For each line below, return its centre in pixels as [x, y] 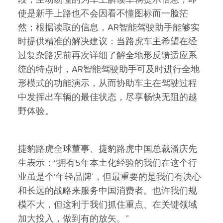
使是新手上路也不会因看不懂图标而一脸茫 [103, 13]
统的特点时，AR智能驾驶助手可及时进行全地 [109, 69]
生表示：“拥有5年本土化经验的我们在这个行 [108, 163]
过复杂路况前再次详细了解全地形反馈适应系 [108, 55]
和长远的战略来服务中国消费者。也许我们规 [108, 191]
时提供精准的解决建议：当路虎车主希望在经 [108, 41]
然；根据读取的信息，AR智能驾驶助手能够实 [109, 27]
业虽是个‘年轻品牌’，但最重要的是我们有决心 [110, 177]
